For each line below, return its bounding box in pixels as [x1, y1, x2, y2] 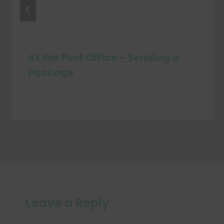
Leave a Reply [25, 194, 109, 211]
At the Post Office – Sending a [28, 50, 179, 65]
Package [28, 65, 73, 80]
